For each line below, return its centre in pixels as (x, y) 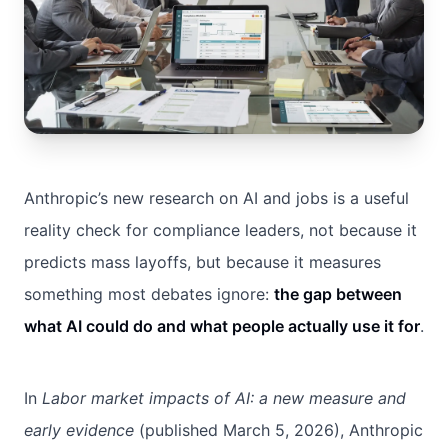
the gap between (338, 293)
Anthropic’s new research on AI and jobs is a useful (216, 197)
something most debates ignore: (149, 293)
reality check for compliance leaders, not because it (220, 229)
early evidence (79, 429)
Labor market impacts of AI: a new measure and (224, 397)
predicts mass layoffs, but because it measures (202, 261)
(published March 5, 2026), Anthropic (278, 429)
